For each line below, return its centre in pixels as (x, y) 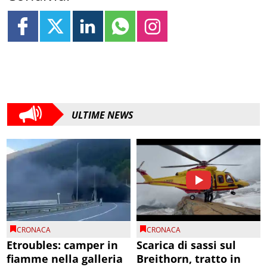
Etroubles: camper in (63, 245)
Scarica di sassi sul (186, 245)
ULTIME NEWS (103, 115)
